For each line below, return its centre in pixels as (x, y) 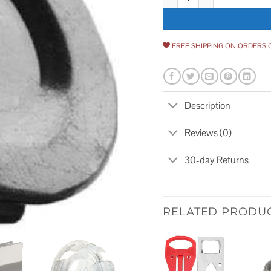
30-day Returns (217, 160)
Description (208, 105)
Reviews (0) (208, 132)
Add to (227, 264)
